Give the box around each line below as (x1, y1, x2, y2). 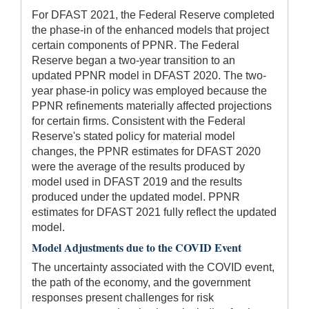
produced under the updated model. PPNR (32, 190, 240, 203)
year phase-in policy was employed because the (32, 84, 267, 97)
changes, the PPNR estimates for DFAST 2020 (32, 145, 261, 157)
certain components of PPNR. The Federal (32, 39, 239, 51)
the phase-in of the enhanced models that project (32, 23, 269, 36)
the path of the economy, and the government (32, 276, 250, 288)
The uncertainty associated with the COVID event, (32, 261, 275, 273)
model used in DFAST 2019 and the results (32, 175, 242, 188)
